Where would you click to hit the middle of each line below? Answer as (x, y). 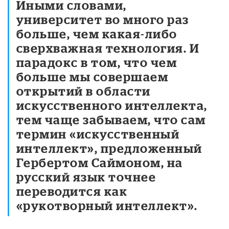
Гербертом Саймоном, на (100, 162)
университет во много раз (103, 19)
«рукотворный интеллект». (107, 205)
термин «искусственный (98, 133)
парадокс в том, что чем (97, 62)
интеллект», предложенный (109, 148)
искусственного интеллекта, (112, 105)
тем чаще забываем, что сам (111, 119)
